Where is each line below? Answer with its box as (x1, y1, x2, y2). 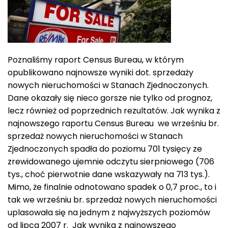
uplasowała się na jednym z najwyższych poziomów (8, 206, 210, 218)
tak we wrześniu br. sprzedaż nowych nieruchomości (8, 193, 217, 206)
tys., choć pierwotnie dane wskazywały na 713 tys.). (8, 168, 210, 180)
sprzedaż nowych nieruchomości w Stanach (8, 130, 183, 142)
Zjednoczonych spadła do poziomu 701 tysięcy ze (8, 142, 202, 155)
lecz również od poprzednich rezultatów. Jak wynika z (8, 104, 220, 117)
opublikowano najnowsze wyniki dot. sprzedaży (8, 66, 193, 78)
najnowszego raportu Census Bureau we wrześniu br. (8, 117, 219, 129)
